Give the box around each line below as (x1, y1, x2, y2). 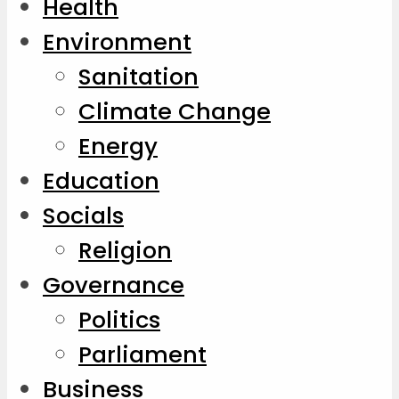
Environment (43, 26, 191, 59)
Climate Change (78, 95, 271, 128)
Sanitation (78, 61, 199, 94)
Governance (43, 269, 184, 302)
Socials (43, 199, 124, 232)
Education (43, 165, 159, 198)
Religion (78, 234, 172, 267)
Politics (78, 304, 160, 337)
